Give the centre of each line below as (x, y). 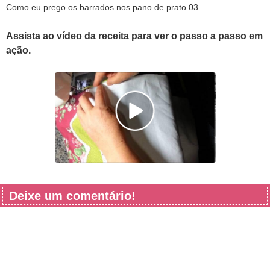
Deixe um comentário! (72, 196)
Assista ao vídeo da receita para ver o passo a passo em (134, 36)
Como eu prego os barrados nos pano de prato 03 (102, 7)
